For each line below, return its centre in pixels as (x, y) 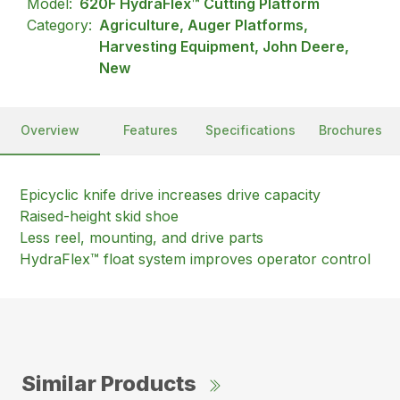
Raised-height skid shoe (100, 217)
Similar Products (109, 384)
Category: (60, 25)
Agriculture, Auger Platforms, (204, 25)
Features (150, 130)
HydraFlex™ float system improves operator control (196, 259)
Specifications (250, 130)
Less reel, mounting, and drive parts (142, 238)
